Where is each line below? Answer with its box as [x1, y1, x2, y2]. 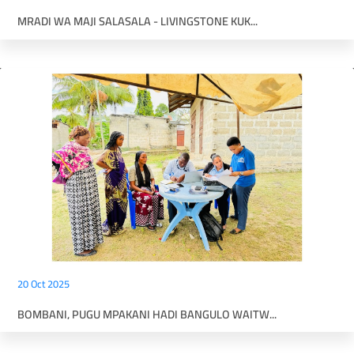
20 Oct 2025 [17, 274, 70, 294]
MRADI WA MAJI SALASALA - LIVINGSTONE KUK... [17, 10, 258, 32]
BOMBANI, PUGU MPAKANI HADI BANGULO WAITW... [17, 303, 277, 325]
